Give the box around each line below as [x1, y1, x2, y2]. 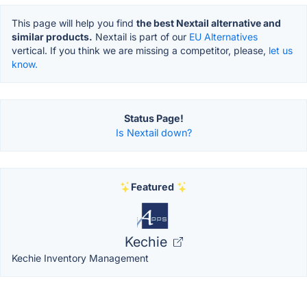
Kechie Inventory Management [12, 252, 149, 265]
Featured [130, 181, 174, 193]
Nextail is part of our [93, 31, 189, 43]
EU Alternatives [189, 31, 258, 43]
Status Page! [123, 112, 184, 125]
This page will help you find [12, 17, 136, 29]
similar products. [12, 31, 93, 43]
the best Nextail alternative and [136, 17, 281, 29]
